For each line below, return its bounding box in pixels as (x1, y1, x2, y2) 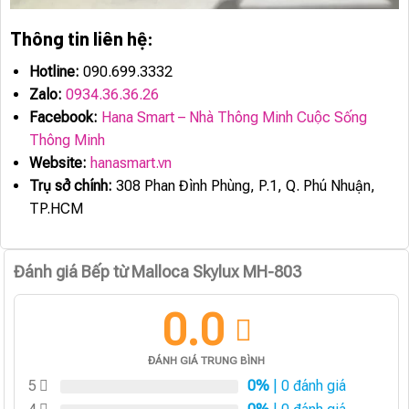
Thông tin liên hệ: (10, 26, 153, 49)
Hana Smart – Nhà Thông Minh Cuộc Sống (100, 108, 367, 126)
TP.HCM (28, 199, 83, 217)
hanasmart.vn (89, 153, 172, 172)
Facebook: (28, 108, 98, 126)
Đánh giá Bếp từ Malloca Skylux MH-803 (14, 261, 302, 281)
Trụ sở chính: (28, 176, 112, 194)
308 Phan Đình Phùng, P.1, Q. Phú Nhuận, (111, 176, 375, 194)
